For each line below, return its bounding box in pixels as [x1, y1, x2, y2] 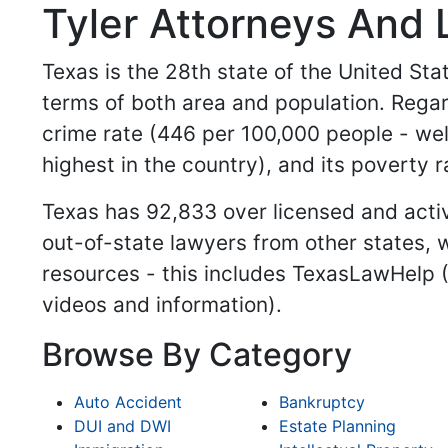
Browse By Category [42, 335, 352, 375]
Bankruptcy [278, 392, 365, 413]
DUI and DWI [74, 416, 171, 437]
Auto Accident [74, 392, 182, 413]
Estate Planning [278, 416, 396, 437]
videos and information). [42, 292, 288, 318]
